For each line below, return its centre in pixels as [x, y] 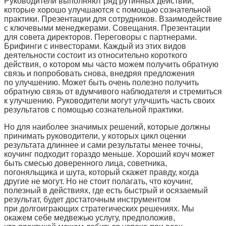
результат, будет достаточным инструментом [87, 200]
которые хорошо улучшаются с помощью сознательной [107, 10]
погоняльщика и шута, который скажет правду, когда [101, 173]
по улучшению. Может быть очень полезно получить [101, 83]
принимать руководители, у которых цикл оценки [95, 136]
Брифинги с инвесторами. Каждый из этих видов [95, 46]
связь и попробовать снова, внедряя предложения [99, 74]
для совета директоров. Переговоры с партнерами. [100, 37]
